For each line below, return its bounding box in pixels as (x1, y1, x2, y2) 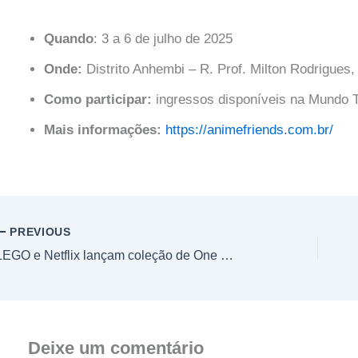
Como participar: (43, 92, 152, 108)
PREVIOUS (6, 225, 71, 238)
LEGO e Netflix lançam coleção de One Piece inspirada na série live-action (221, 248, 233, 262)
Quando (43, 31, 93, 47)
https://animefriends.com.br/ (165, 122, 333, 138)
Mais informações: (43, 122, 161, 138)
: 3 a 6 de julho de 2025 (93, 31, 237, 47)
